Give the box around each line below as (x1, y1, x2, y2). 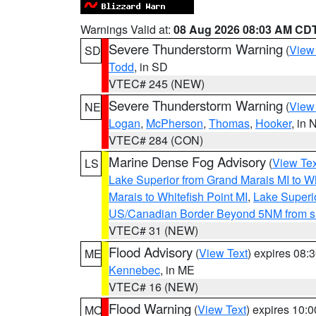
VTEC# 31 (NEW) (109, 222, 198, 238)
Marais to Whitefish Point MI (109, 188, 248, 205)
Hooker (255, 115, 291, 131)
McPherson (146, 115, 203, 131)
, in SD (134, 59, 168, 75)
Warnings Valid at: (80, 21, 174, 37)
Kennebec (109, 262, 160, 278)
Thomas (209, 115, 250, 131)
